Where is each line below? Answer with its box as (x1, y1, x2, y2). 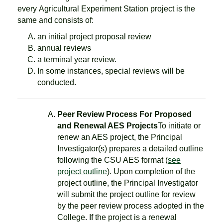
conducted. (37, 78, 76, 87)
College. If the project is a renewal (57, 213, 177, 222)
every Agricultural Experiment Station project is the (17, 4, 195, 13)
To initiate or (158, 121, 201, 130)
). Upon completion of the (107, 167, 195, 176)
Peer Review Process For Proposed (57, 110, 192, 118)
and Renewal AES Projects (57, 121, 158, 130)
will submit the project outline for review (57, 190, 196, 199)
